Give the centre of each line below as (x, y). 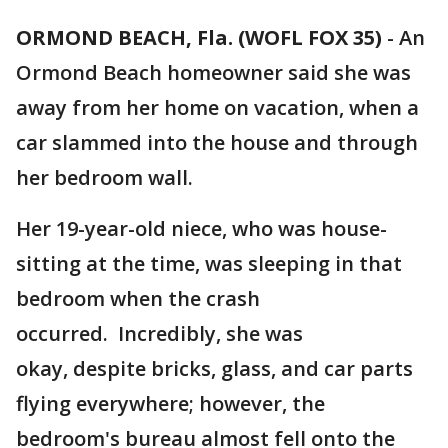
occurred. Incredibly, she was (159, 333)
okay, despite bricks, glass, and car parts (214, 368)
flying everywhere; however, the (170, 403)
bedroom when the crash (138, 298)
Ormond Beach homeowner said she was (213, 72)
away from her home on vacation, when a (217, 107)
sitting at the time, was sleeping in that (209, 263)
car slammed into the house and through (217, 142)
